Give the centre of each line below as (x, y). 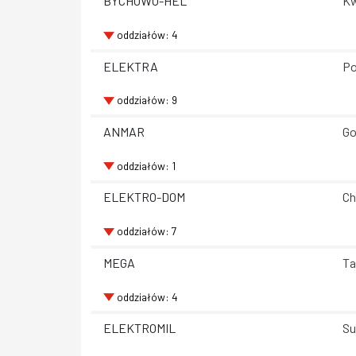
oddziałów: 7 (146, 231)
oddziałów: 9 (147, 100)
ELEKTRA (131, 66)
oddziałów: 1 (146, 165)
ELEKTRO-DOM (144, 197)
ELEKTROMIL (139, 328)
